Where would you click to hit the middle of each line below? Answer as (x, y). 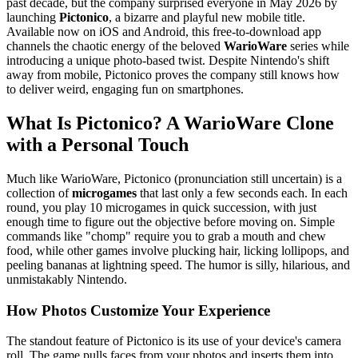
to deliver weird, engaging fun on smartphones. (125, 89)
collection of (39, 193)
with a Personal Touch (97, 145)
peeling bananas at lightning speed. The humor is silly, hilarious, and (178, 265)
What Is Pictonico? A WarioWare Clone (170, 123)
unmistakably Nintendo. (67, 279)
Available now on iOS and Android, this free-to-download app (164, 32)
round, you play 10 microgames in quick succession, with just (161, 207)
